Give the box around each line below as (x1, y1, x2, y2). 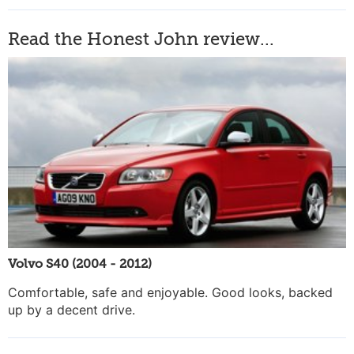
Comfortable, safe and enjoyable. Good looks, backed (8, 284, 333, 300)
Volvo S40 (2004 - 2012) (8, 256, 152, 271)
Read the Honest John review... (8, 29, 274, 50)
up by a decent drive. (8, 301, 135, 318)
